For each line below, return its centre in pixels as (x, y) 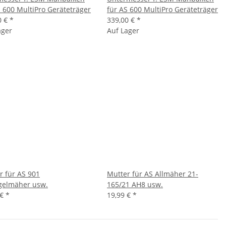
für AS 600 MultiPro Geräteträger (162, 9)
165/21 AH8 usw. (135, 184)
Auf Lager (123, 31)
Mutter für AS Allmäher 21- (153, 174)
